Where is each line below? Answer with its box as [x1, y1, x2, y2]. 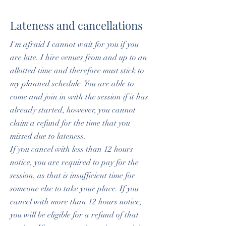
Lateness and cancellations [10, 18, 143, 33]
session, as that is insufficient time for [10, 171, 135, 181]
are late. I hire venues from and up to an [10, 52, 147, 63]
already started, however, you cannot [10, 105, 136, 115]
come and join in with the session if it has [10, 92, 148, 102]
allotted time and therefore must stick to [10, 66, 144, 76]
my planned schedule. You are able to [10, 79, 134, 89]
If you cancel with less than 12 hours [10, 144, 133, 154]
